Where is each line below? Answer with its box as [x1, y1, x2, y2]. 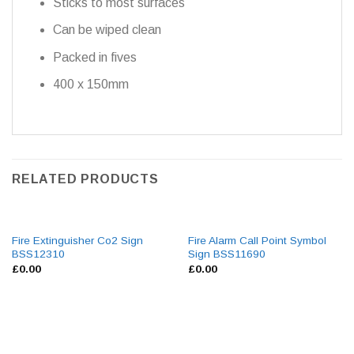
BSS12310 [11, 248, 65, 261]
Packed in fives [52, 50, 137, 64]
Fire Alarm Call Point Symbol [187, 235, 326, 247]
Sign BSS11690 [187, 248, 265, 261]
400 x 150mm [52, 77, 129, 92]
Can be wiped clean [52, 23, 161, 37]
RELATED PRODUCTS [12, 172, 159, 186]
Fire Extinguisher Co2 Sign [11, 235, 143, 247]
